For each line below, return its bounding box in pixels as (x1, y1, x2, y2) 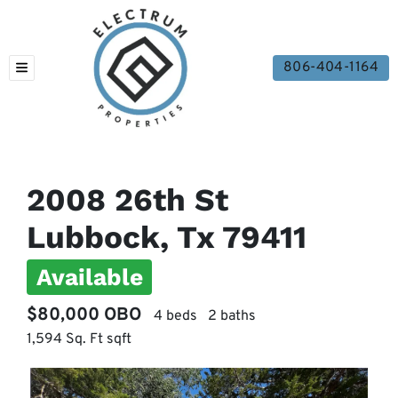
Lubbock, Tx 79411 (27, 219, 306, 256)
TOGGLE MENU (20, 64, 108, 80)
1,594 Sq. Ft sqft (27, 330, 131, 348)
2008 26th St (27, 181, 228, 219)
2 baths (208, 306, 256, 325)
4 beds (154, 306, 197, 325)
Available (36, 263, 143, 291)
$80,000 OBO (27, 303, 141, 327)
